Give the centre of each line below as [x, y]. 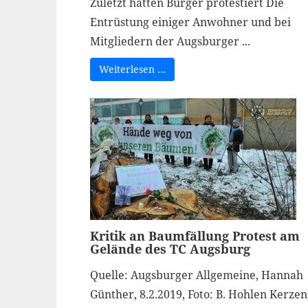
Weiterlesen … [132, 69]
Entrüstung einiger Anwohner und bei [190, 22]
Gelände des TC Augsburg [170, 249]
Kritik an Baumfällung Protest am [195, 236]
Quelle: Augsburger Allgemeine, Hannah [196, 275]
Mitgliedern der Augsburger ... [170, 41]
